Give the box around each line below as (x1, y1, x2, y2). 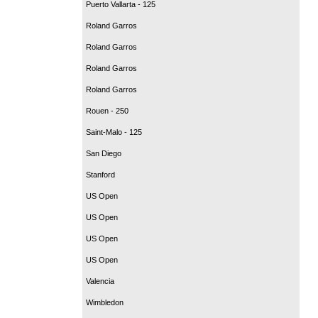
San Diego (86, 148, 121, 158)
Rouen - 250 (86, 106, 128, 115)
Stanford (86, 170, 115, 179)
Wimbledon (86, 297, 124, 307)
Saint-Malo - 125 (86, 127, 142, 136)
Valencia (86, 276, 114, 285)
